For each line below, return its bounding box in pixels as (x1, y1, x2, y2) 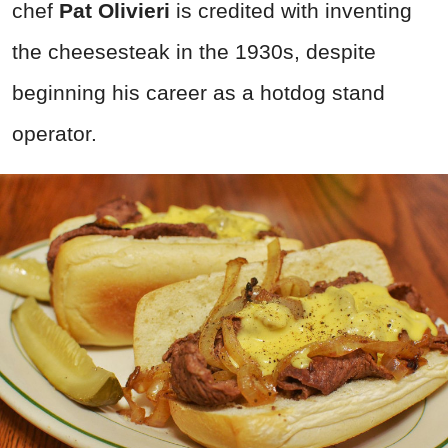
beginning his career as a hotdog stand (12, 80, 385, 104)
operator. (12, 121, 97, 145)
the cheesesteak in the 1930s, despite (12, 39, 376, 63)
